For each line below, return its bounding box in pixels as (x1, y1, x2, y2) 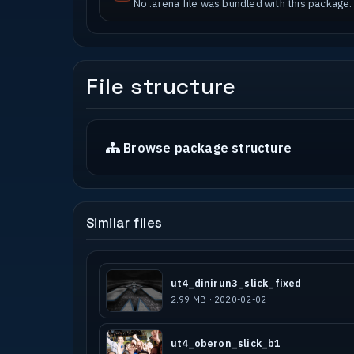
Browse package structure (123, 139, 292, 156)
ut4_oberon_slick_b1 (170, 336, 281, 350)
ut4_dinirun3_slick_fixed (170, 277, 302, 291)
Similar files (86, 214, 163, 232)
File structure (86, 72, 236, 101)
